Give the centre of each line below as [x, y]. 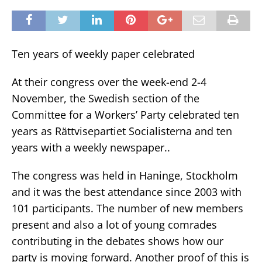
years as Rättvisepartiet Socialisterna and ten [122, 131]
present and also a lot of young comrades [114, 224]
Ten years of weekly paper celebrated [103, 54]
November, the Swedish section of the [106, 98]
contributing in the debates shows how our [118, 241]
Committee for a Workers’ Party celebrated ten [125, 114]
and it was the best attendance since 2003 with [127, 192]
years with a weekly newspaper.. [91, 147]
